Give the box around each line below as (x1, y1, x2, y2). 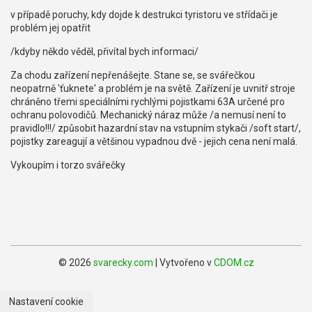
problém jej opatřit (10, 22, 91, 33)
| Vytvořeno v (153, 257, 214, 268)
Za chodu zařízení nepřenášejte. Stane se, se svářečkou (10, 70, 255, 81)
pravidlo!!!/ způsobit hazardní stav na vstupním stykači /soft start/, (10, 123, 301, 134)
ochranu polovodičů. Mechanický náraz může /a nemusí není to (10, 109, 286, 120)
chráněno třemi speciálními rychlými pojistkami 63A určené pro (10, 96, 285, 107)
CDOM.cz (213, 257, 254, 268)
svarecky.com (93, 257, 153, 268)
